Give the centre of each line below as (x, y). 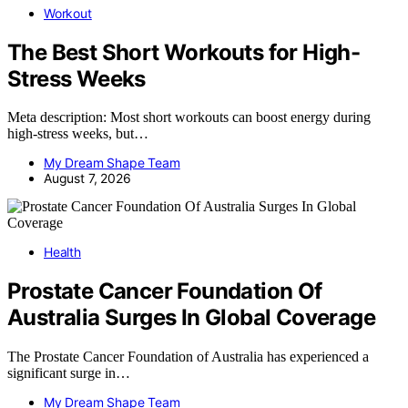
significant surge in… (69, 373)
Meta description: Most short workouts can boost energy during (189, 117)
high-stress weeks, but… (78, 134)
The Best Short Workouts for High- (184, 52)
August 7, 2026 (87, 178)
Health (62, 252)
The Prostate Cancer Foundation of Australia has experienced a (188, 357)
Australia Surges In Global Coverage (191, 318)
